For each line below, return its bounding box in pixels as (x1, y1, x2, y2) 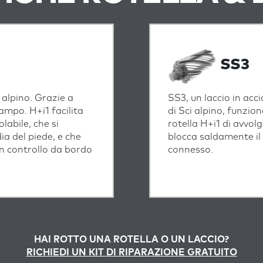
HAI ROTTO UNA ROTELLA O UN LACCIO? (34, 235, 229, 244)
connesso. (168, 145, 215, 154)
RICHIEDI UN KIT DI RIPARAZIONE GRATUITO (26, 248, 237, 257)
